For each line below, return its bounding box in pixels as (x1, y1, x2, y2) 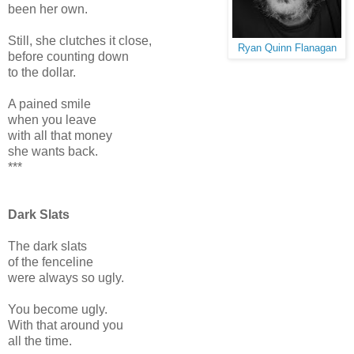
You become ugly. (8, 302, 107, 316)
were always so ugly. (8, 270, 124, 284)
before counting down (8, 49, 129, 63)
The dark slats (8, 239, 87, 253)
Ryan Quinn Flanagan (237, 42, 337, 54)
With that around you (8, 318, 123, 332)
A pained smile (8, 96, 91, 111)
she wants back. (8, 144, 98, 158)
